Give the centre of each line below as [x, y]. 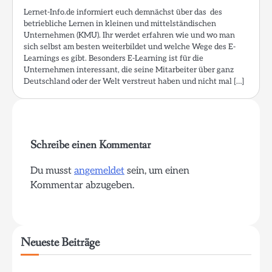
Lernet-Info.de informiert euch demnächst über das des [123, 12]
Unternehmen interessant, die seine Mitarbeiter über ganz [129, 70]
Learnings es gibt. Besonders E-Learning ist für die [114, 58]
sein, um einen [157, 170]
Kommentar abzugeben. [82, 185]
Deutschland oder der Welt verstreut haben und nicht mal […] [134, 81]
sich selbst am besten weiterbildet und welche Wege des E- [130, 46]
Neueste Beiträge [60, 242]
